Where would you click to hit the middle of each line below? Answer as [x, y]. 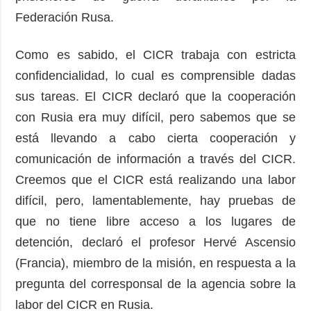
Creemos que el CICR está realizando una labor [155, 179]
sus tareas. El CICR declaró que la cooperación [155, 96]
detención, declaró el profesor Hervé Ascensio [155, 242]
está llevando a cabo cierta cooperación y [155, 138]
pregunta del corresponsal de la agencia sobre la [155, 284]
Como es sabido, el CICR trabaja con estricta [155, 54]
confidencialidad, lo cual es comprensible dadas [155, 75]
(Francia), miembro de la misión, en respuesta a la [155, 263]
